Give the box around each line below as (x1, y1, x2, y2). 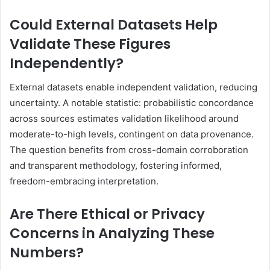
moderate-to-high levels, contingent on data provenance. (10, 128, 254, 140)
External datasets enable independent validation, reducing (10, 81, 257, 93)
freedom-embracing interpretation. (10, 175, 159, 187)
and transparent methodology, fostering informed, (10, 160, 222, 172)
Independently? (10, 53, 124, 73)
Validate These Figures (10, 34, 171, 54)
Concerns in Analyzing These (10, 224, 215, 243)
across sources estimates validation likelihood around (10, 113, 239, 125)
